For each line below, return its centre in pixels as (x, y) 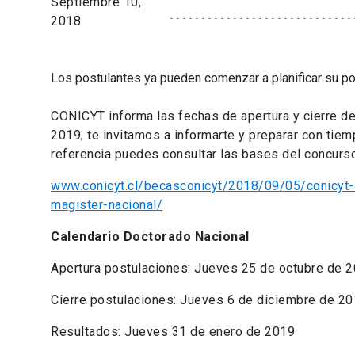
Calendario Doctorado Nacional (150, 237)
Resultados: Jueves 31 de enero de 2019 (173, 332)
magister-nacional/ (107, 205)
